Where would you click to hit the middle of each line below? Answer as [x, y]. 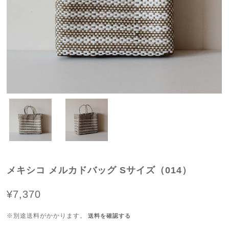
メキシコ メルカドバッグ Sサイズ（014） [99, 170]
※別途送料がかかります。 [47, 216]
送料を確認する [110, 216]
